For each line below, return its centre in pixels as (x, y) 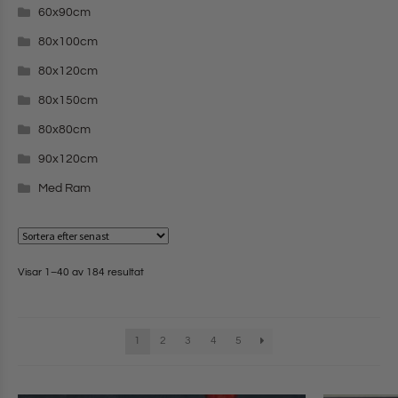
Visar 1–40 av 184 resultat (81, 273)
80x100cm (68, 42)
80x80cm (64, 130)
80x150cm (68, 101)
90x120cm (68, 159)
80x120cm (68, 72)
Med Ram (64, 189)
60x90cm (64, 13)
